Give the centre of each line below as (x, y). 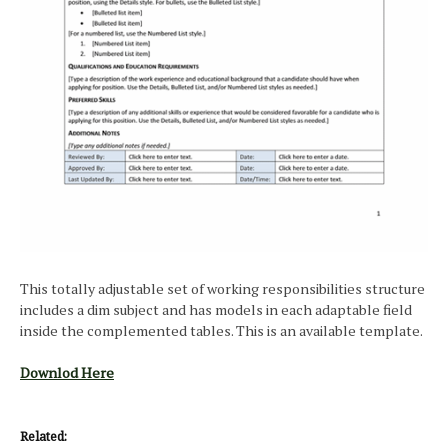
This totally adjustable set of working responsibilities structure (222, 288)
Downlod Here (67, 372)
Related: (43, 436)
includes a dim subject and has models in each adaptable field (216, 309)
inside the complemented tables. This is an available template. (221, 330)
